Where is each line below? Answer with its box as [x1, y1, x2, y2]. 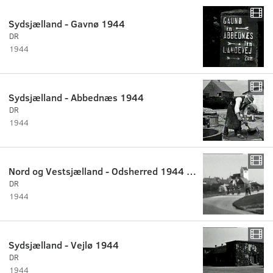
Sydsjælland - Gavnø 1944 [9, 16, 125, 30]
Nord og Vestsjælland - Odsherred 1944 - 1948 [186, 164, 196, 177]
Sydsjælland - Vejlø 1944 [9, 238, 119, 251]
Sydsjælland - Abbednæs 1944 [9, 90, 144, 104]
